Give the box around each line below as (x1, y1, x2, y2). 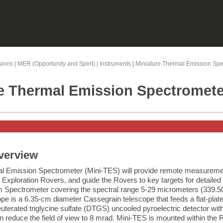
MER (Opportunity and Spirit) (17, 60, 95, 67)
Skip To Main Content (77, 9, 146, 17)
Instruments (99, 60, 131, 67)
